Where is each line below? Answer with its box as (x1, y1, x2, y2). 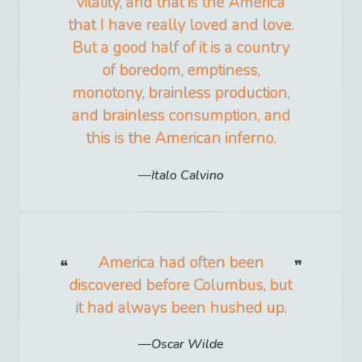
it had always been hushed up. (75, 297, 287, 318)
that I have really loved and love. (68, 15, 294, 36)
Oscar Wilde (151, 335, 224, 353)
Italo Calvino (151, 166, 224, 184)
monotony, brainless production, (72, 82, 290, 104)
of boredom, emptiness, (102, 60, 260, 82)
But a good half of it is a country (72, 37, 290, 59)
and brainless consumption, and (71, 105, 291, 127)
